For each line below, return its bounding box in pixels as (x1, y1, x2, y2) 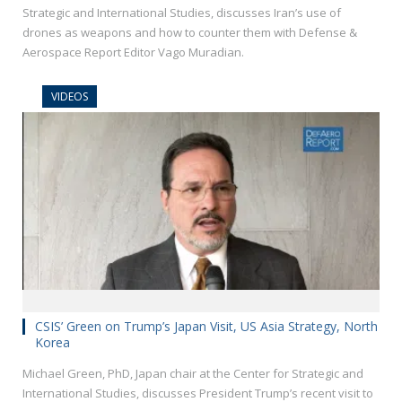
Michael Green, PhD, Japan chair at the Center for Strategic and (22, 365, 363, 382)
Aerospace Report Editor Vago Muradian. (22, 44, 244, 61)
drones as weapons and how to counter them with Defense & (22, 24, 357, 41)
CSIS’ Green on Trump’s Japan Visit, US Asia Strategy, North (35, 318, 378, 336)
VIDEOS (51, 89, 88, 105)
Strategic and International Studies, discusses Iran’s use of (22, 4, 341, 22)
